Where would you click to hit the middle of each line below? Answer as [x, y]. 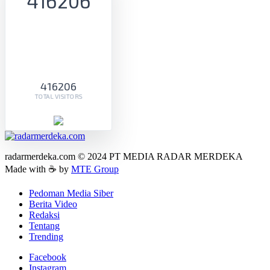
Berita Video [53, 204]
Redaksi [44, 215]
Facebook [48, 257]
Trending [46, 236]
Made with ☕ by [38, 169]
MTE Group [95, 169]
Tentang [44, 225]
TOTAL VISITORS [58, 96]
